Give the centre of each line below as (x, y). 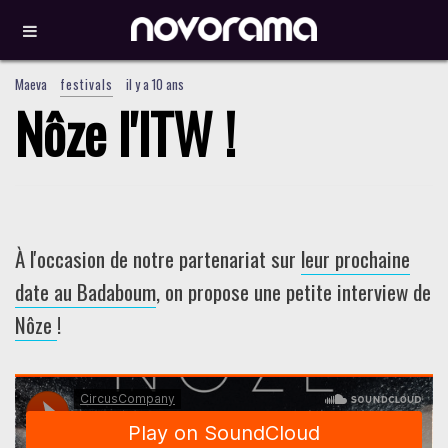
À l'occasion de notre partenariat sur (158, 258)
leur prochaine (355, 258)
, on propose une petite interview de (293, 291)
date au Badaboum (85, 291)
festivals (86, 84)
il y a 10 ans (155, 84)
